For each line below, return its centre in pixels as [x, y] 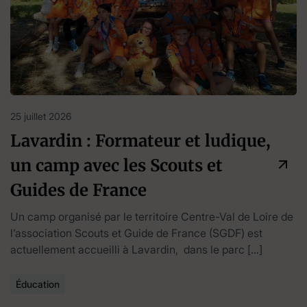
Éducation [38, 284]
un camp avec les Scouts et [116, 166]
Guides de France [78, 191]
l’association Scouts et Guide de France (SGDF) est [136, 233]
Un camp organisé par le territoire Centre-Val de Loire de [152, 217]
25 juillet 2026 [41, 116]
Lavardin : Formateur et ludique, [140, 141]
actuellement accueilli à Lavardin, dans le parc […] [136, 250]
